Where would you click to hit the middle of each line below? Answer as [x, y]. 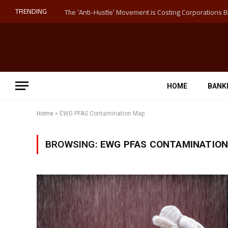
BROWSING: [73, 144]
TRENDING [31, 11]
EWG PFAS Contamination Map [102, 113]
